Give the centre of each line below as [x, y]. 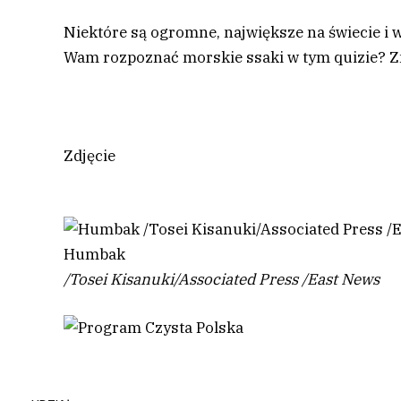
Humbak [95, 254]
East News [344, 279]
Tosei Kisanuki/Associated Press [186, 279]
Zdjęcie [90, 155]
